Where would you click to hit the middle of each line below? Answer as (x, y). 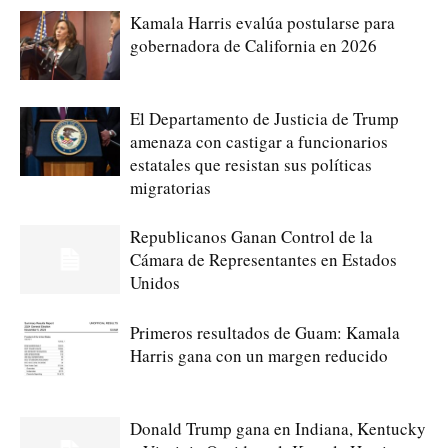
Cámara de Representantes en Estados (263, 259)
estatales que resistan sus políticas (251, 164)
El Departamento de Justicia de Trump (264, 118)
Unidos (155, 282)
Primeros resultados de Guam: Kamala (265, 332)
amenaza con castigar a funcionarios (259, 141)
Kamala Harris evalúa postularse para (262, 22)
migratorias (170, 187)
